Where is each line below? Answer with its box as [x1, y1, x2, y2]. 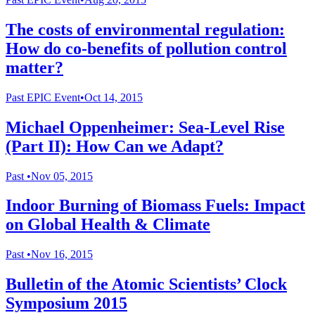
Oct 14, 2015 [84, 91, 143, 103]
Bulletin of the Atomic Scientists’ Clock [6, 275, 287, 294]
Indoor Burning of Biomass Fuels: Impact [6, 196, 305, 215]
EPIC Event [27, 91, 80, 103]
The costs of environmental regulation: [6, 20, 285, 39]
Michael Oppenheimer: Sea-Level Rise [6, 117, 285, 136]
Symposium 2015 [6, 294, 127, 313]
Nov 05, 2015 [31, 169, 93, 182]
